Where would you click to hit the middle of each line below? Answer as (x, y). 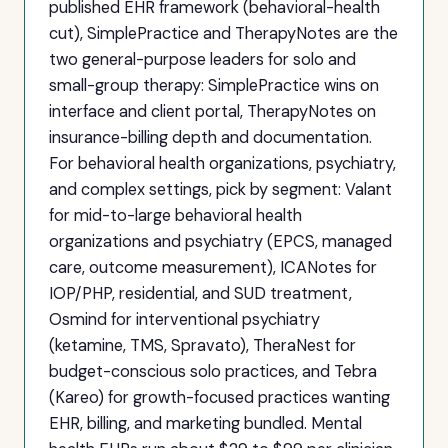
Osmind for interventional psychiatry (184, 319)
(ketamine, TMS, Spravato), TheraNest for (202, 345)
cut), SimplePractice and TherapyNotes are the (223, 33)
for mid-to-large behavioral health (175, 215)
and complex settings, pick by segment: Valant (220, 189)
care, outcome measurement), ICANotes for (213, 267)
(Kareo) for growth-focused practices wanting (219, 397)
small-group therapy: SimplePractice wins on (214, 85)
